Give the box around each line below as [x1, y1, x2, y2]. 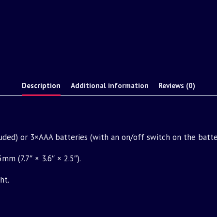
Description [22, 80, 61, 90]
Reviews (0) [158, 80, 195, 90]
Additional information [70, 80, 149, 90]
